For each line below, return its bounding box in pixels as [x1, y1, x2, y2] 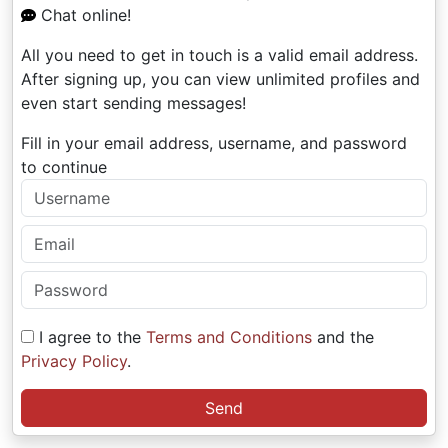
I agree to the [34, 327, 146, 347]
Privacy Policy [21, 351, 127, 371]
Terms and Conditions [146, 327, 312, 347]
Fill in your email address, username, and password [21, 133, 407, 153]
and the [312, 327, 374, 347]
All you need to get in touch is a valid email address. [21, 45, 418, 65]
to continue [21, 157, 107, 177]
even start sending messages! [21, 93, 246, 113]
